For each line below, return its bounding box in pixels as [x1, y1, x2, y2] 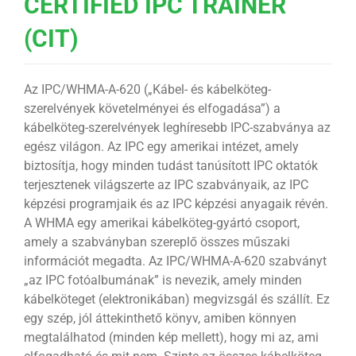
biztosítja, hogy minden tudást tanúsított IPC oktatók [23, 158, 318, 174]
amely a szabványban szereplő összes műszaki [23, 234, 290, 250]
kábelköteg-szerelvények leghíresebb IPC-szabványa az [23, 120, 331, 136]
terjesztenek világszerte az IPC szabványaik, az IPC [23, 177, 308, 193]
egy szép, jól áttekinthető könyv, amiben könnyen [23, 311, 296, 327]
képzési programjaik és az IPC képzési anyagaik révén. [23, 196, 328, 212]
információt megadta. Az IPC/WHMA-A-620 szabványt [23, 253, 327, 269]
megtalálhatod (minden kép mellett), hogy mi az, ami [23, 330, 319, 346]
